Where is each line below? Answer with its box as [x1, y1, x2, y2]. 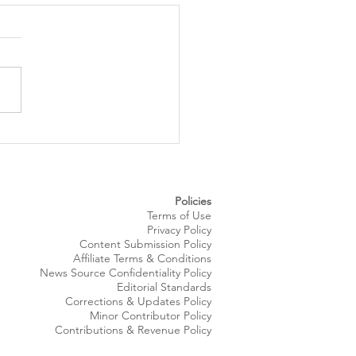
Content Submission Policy [79, 237, 211, 252]
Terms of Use [147, 208, 211, 223]
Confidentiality [109, 265, 180, 281]
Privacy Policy [147, 222, 211, 238]
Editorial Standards [117, 280, 211, 295]
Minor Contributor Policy [90, 308, 211, 323]
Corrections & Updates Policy [65, 294, 211, 309]
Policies [175, 194, 211, 209]
